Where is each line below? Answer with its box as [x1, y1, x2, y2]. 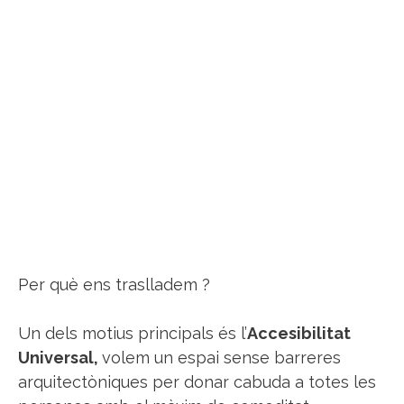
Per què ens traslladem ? [18, 275, 210, 295]
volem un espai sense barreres [102, 348, 341, 368]
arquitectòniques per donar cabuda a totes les [18, 372, 376, 392]
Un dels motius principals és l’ [18, 324, 247, 344]
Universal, [18, 348, 102, 368]
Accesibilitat [247, 324, 351, 344]
